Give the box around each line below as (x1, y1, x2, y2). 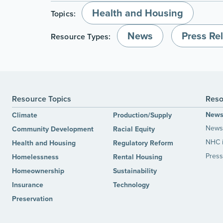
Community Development (12, 124, 94, 134)
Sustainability (113, 166, 157, 176)
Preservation (12, 194, 53, 204)
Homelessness (12, 152, 59, 162)
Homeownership (12, 166, 64, 176)
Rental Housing (113, 152, 163, 162)
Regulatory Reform (113, 138, 174, 148)
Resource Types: (51, 31, 113, 42)
